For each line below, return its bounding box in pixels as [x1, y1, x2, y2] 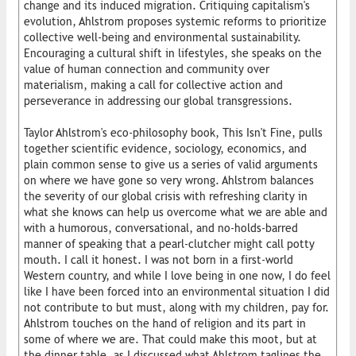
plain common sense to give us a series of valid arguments [24, 157, 318, 171]
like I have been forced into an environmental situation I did [24, 284, 330, 298]
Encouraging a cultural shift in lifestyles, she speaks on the [24, 46, 322, 60]
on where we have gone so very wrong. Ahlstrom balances [24, 173, 314, 187]
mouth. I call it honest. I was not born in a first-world [24, 253, 293, 266]
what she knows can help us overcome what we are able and [24, 205, 327, 219]
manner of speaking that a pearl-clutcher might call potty [24, 237, 315, 250]
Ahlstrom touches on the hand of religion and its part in [24, 316, 306, 330]
